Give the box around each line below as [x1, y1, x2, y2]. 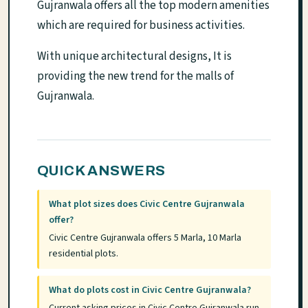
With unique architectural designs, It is [37, 48, 232, 65]
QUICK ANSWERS [37, 163, 166, 178]
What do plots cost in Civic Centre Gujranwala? [49, 283, 252, 298]
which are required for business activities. [37, 17, 245, 34]
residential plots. [49, 246, 119, 261]
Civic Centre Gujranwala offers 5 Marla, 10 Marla [49, 230, 242, 245]
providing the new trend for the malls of [37, 68, 234, 85]
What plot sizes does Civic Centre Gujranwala [49, 197, 245, 212]
